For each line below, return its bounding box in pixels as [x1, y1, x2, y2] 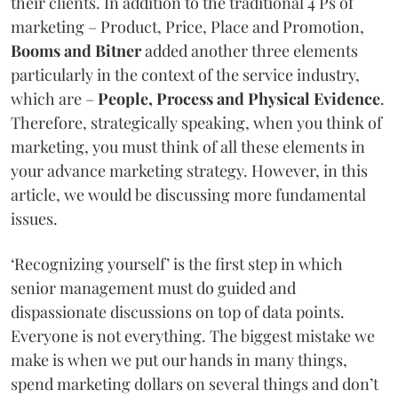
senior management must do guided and [11, 276, 296, 298]
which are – [11, 87, 98, 109]
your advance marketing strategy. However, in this [11, 159, 368, 181]
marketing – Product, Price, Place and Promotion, [11, 15, 364, 37]
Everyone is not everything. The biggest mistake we [11, 324, 375, 346]
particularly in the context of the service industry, [11, 63, 360, 85]
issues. [11, 207, 58, 229]
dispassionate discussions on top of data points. [11, 300, 345, 322]
